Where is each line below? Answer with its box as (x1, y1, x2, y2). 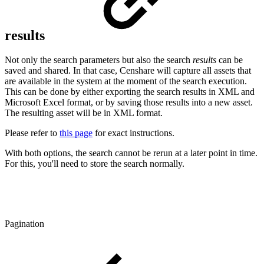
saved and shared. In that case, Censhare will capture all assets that (5, 65, 251, 76)
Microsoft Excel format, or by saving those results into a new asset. (5, 97, 253, 108)
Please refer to (5, 128, 60, 138)
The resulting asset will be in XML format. (5, 108, 163, 118)
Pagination (5, 219, 44, 229)
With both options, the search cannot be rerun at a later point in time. (5, 148, 258, 159)
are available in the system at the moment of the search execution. (5, 76, 247, 87)
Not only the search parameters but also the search (5, 55, 193, 65)
